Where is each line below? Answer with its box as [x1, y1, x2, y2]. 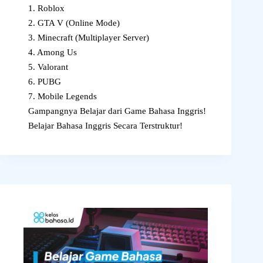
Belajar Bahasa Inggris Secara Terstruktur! [28, 121, 183, 131]
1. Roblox [28, 4, 65, 14]
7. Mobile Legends [28, 92, 97, 102]
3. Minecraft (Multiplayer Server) [28, 33, 149, 43]
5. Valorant [28, 62, 68, 72]
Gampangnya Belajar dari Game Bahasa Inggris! [28, 106, 206, 116]
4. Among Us [28, 48, 77, 58]
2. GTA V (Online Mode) [28, 18, 120, 28]
